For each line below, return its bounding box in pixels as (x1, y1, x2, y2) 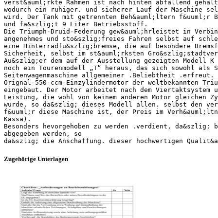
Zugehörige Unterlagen (4, 155, 68, 163)
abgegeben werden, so (4, 129, 82, 137)
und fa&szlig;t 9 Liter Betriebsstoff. (4, 20, 148, 28)
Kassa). (4, 115, 31, 123)
